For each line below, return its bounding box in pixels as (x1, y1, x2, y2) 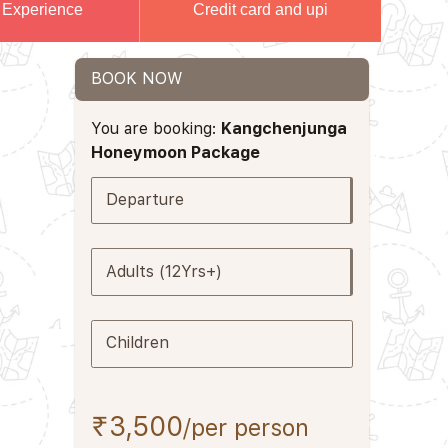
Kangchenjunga (221, 118, 348, 138)
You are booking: (91, 118, 222, 138)
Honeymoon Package (91, 142, 261, 162)
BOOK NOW (91, 69, 183, 89)
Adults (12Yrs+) (105, 261, 222, 281)
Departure (105, 189, 184, 209)
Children (105, 333, 169, 353)
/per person (183, 413, 310, 442)
